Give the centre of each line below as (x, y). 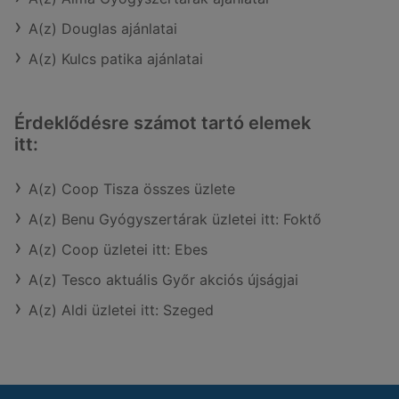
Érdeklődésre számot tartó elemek (163, 123)
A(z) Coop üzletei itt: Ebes (118, 249)
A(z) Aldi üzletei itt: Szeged (121, 310)
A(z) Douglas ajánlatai (103, 28)
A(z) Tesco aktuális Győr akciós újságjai (163, 280)
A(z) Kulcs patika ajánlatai (116, 59)
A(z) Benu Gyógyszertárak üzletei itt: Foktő (175, 219)
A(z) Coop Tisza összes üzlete (132, 189)
